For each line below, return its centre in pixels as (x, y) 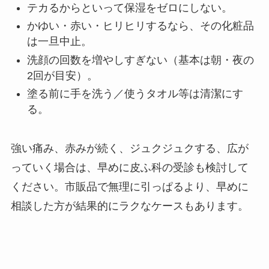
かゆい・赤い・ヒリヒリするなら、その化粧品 (140, 26)
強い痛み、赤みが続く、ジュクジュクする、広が (129, 149)
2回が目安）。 (62, 75)
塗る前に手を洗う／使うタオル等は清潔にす (135, 94)
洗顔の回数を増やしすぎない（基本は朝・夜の (140, 60)
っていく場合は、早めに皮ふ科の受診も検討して (129, 168)
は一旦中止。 (59, 42)
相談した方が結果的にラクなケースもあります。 (129, 206)
